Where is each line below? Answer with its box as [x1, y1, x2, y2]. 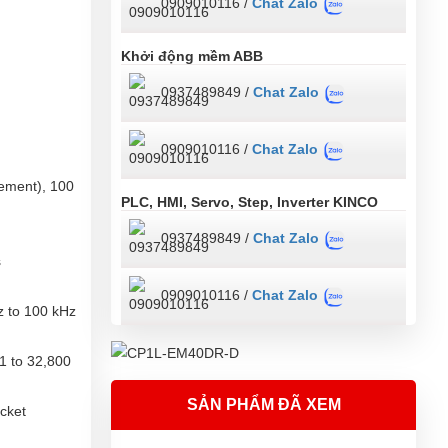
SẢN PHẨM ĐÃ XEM [186, 395, 341, 413]
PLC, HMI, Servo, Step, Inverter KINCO [121, 194, 378, 210]
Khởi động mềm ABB [121, 48, 263, 64]
